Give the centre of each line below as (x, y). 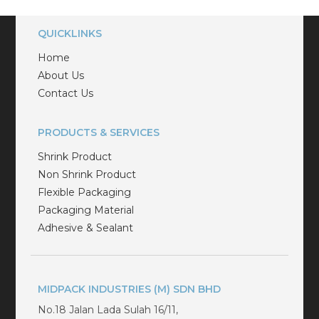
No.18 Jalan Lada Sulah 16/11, (108, 309)
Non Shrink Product (87, 174)
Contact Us (65, 93)
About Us (61, 75)
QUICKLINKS (69, 33)
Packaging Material (85, 210)
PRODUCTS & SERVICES (98, 132)
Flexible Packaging (84, 192)
